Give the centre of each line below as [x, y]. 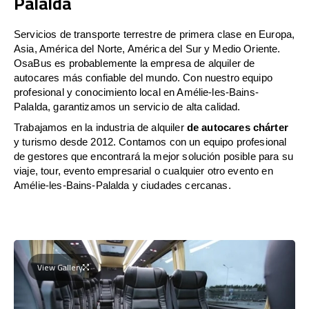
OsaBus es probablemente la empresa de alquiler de [134, 63]
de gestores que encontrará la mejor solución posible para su [153, 156]
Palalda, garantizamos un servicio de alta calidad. [127, 106]
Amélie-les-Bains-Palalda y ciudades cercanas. [122, 185]
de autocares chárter [237, 127]
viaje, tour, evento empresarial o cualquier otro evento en [143, 170]
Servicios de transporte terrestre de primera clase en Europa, [154, 34]
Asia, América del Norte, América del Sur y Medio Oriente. [147, 48]
